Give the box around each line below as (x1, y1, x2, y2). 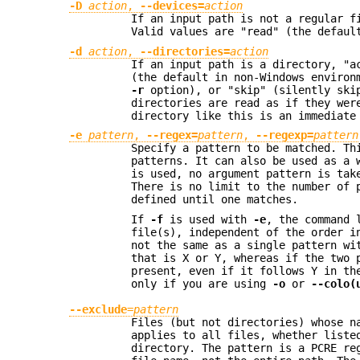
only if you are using (131, 276, 273, 290)
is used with (163, 212, 254, 226)
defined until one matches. (131, 193, 299, 207)
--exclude (69, 303, 128, 317)
